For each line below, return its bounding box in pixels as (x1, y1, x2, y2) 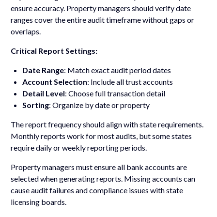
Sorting (22, 100, 49, 109)
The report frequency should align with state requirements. (11, 119, 204, 129)
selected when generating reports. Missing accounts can (11, 173, 196, 183)
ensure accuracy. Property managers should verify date (11, 3, 191, 13)
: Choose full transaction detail (65, 88, 166, 98)
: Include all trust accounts (87, 77, 173, 86)
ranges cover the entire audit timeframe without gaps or (11, 15, 195, 24)
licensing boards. (11, 197, 67, 206)
